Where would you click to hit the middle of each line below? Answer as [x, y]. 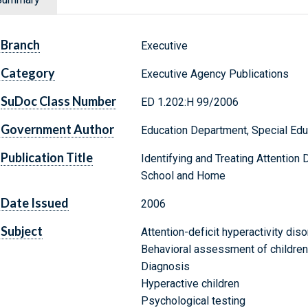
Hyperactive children [190, 284]
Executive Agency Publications [214, 74]
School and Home [183, 176]
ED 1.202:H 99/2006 [189, 102]
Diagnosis [165, 267]
